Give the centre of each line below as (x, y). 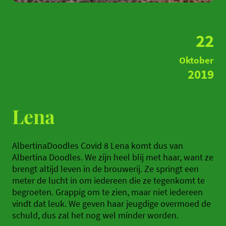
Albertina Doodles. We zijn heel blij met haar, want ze (113, 157)
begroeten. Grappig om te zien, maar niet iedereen (107, 192)
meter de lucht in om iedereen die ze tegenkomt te (108, 180)
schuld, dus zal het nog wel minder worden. (95, 215)
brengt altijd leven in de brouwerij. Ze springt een (105, 168)
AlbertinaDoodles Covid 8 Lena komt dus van (98, 145)
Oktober (196, 60)
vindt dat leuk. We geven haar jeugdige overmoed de (111, 203)
